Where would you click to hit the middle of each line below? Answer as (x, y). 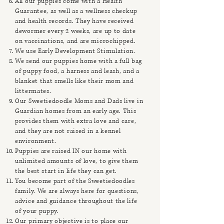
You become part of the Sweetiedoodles (75, 181)
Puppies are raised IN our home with (71, 151)
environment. (37, 141)
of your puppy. (37, 211)
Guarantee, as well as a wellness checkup (76, 11)
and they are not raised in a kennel (68, 131)
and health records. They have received (74, 21)
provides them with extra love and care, (76, 121)
